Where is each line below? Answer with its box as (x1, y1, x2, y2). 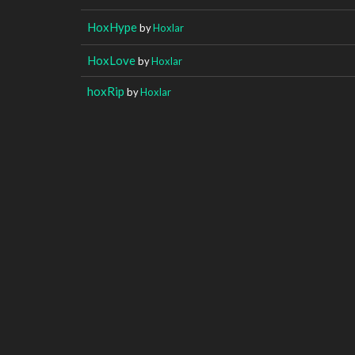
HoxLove (87, 52, 136, 67)
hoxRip (87, 83, 124, 98)
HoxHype (87, 19, 137, 34)
